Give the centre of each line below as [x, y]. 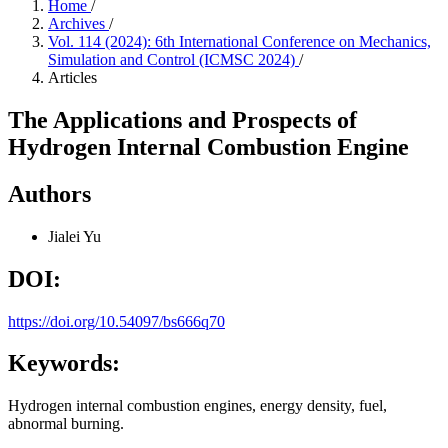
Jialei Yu [74, 236]
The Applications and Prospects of [182, 119]
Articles [72, 77]
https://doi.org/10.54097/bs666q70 [116, 321]
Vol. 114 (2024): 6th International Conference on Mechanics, [239, 41]
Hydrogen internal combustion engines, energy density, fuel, [197, 406]
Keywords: [64, 363]
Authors [49, 193]
